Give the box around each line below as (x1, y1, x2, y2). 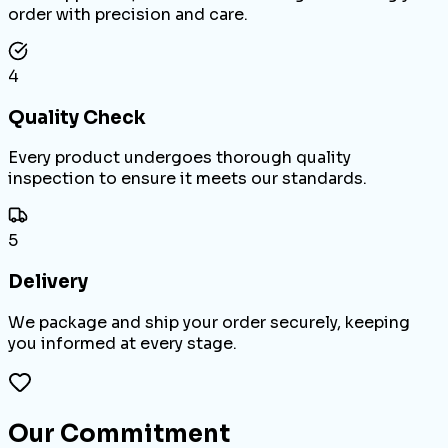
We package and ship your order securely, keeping (8, 311, 410, 333)
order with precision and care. (8, 4, 248, 26)
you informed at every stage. (8, 332, 237, 354)
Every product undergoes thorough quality (8, 147, 351, 169)
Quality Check (8, 105, 146, 129)
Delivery (8, 270, 88, 294)
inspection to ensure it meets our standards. (8, 168, 367, 190)
